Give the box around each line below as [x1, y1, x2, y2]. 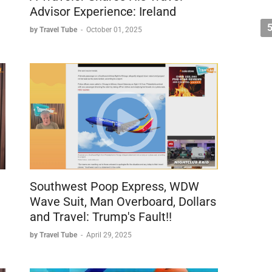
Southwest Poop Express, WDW [30, 178, 199, 194]
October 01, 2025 [86, 25, 142, 35]
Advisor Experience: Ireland [30, 4, 176, 19]
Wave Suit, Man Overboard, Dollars [30, 194, 216, 209]
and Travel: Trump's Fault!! [30, 209, 172, 224]
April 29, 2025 [86, 230, 132, 239]
